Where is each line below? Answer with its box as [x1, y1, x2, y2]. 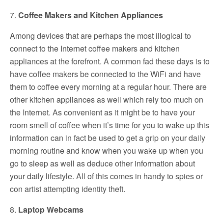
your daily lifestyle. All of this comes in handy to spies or [10, 170, 203, 182]
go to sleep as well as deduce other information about [10, 157, 195, 169]
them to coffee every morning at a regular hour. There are [10, 81, 207, 92]
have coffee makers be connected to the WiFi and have [10, 68, 201, 80]
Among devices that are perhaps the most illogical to [10, 29, 191, 41]
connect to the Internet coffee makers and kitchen [10, 42, 180, 54]
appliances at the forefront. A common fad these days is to [10, 55, 210, 67]
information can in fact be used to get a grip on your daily [10, 132, 205, 143]
